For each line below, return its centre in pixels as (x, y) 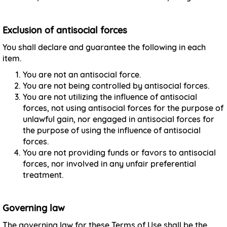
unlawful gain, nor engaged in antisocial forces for (119, 119)
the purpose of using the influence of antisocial (112, 130)
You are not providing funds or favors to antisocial (119, 153)
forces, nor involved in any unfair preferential (109, 164)
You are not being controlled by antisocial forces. (116, 86)
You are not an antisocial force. (82, 74)
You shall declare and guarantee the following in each (104, 47)
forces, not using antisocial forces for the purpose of (123, 108)
